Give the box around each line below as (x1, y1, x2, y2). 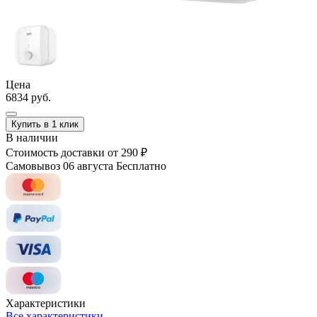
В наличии (6, 131, 58, 144)
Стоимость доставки (6, 146, 105, 158)
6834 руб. (6, 91, 51, 103)
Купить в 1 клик (11, 118, 79, 129)
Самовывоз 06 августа (6, 159, 113, 172)
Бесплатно (116, 159, 166, 172)
